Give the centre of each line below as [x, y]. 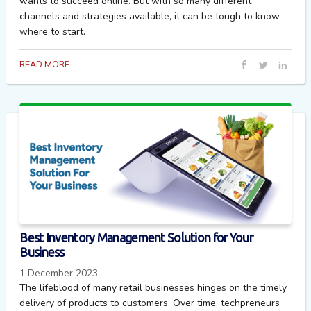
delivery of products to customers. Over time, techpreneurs [150, 303]
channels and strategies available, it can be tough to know [150, 17]
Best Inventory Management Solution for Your [136, 238]
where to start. [53, 32]
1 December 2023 [59, 273]
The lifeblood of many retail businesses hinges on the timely [153, 287]
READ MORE [45, 64]
